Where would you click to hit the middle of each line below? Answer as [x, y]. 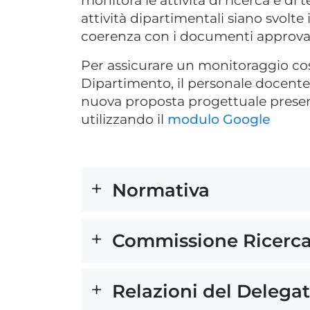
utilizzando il [124, 119]
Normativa [161, 190]
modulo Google [219, 119]
